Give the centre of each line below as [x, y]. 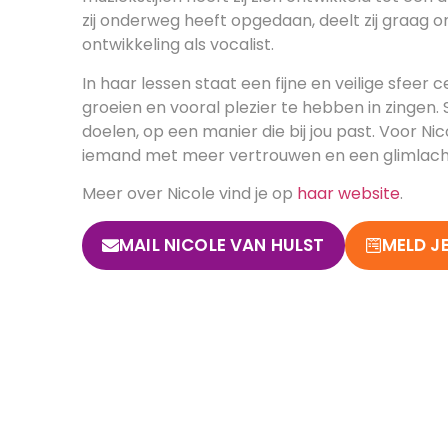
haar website [348, 194]
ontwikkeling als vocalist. [178, 45]
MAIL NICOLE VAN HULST [222, 244]
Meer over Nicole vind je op [189, 194]
